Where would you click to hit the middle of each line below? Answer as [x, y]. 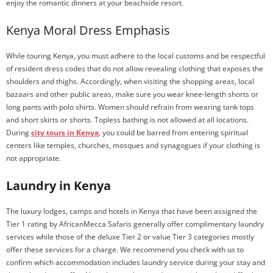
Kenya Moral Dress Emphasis [88, 30]
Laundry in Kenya [58, 186]
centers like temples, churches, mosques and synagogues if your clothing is [133, 145]
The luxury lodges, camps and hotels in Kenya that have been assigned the [132, 211]
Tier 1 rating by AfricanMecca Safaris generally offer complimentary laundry [135, 224]
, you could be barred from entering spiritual [173, 133]
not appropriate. [34, 158]
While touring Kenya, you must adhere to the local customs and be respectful [136, 56]
